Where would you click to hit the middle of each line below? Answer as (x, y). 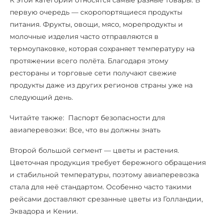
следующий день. (41, 98)
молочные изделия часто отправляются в (84, 37)
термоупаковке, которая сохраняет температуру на (102, 49)
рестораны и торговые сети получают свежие (93, 73)
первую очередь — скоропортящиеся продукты (96, 12)
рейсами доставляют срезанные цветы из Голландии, (106, 199)
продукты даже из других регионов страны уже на (101, 85)
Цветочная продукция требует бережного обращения (108, 163)
